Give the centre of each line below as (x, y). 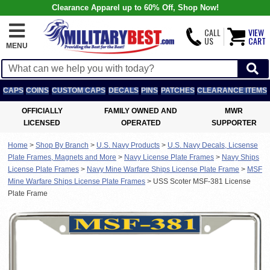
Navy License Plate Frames (169, 157)
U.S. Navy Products (128, 145)
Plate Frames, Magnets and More (62, 157)
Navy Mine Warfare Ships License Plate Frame (163, 169)
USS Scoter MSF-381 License (202, 181)
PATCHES (177, 90)
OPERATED (141, 123)
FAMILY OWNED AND (141, 111)
